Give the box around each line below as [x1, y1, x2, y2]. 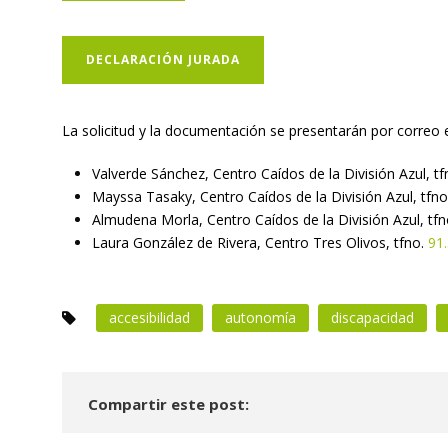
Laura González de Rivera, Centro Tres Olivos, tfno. [92, 233, 424, 252]
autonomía [225, 308, 296, 327]
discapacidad [331, 308, 414, 327]
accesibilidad [109, 308, 190, 327]
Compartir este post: [88, 394, 249, 414]
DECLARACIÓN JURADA [86, 51, 240, 68]
